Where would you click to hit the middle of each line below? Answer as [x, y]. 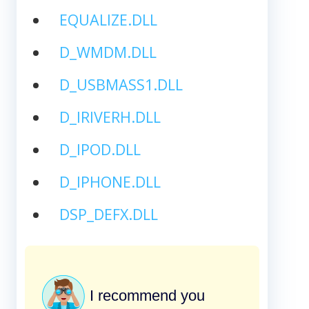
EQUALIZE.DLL [108, 19]
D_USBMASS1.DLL [121, 84]
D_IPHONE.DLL [110, 181]
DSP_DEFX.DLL [108, 214]
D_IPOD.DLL [100, 149]
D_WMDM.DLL [108, 52]
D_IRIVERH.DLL [110, 117]
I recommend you [145, 295]
